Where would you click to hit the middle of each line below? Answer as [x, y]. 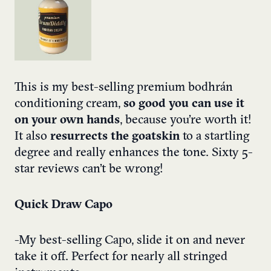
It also [32, 136]
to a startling [214, 136]
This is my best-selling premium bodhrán [124, 87]
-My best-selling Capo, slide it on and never [130, 240]
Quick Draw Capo [64, 205]
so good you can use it [184, 104]
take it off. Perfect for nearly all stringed [121, 257]
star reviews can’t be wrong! [89, 169]
